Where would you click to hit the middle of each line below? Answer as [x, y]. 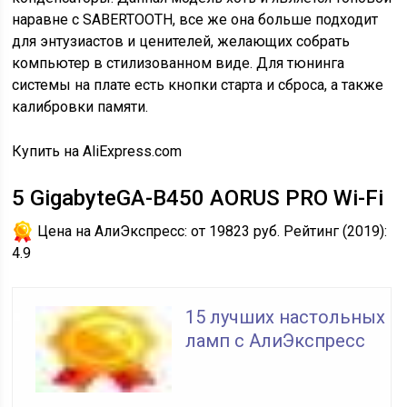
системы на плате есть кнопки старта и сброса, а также [198, 85]
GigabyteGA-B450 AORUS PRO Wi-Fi [204, 198]
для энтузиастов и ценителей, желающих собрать [181, 41]
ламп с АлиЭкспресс [276, 341]
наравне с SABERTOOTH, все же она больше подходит [195, 20]
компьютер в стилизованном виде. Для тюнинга [179, 63]
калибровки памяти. [80, 107]
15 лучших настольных [286, 317]
